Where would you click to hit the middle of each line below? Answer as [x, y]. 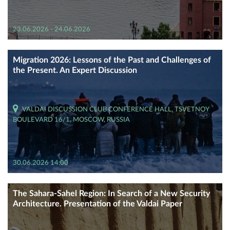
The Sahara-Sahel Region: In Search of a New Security [111, 194]
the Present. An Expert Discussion [75, 70]
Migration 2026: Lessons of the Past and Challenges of [112, 60]
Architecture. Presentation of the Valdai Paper [98, 204]
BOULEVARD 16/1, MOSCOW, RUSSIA [71, 120]
